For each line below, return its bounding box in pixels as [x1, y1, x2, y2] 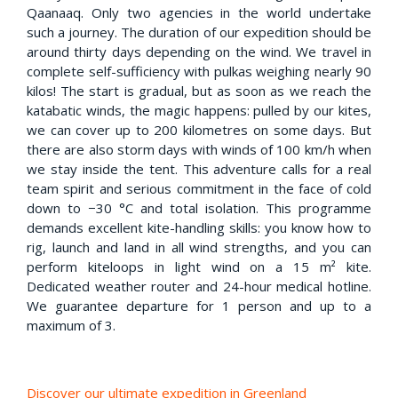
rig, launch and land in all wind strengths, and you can [27, 238, 371, 257]
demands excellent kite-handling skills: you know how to [27, 219, 371, 237]
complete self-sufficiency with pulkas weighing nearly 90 [27, 62, 371, 81]
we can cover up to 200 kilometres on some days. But [27, 121, 371, 139]
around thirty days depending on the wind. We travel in [27, 43, 371, 61]
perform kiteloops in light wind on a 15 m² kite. [27, 258, 371, 276]
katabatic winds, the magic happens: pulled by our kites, [27, 101, 371, 120]
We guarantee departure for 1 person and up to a [27, 297, 371, 315]
